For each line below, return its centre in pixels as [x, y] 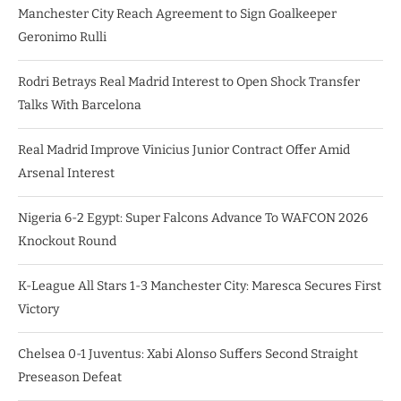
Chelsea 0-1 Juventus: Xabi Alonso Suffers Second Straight [188, 354]
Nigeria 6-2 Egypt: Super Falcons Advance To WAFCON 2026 [193, 218]
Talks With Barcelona [80, 106]
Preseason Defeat [70, 378]
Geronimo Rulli [62, 38]
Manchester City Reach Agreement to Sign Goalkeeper [177, 14]
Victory [38, 310]
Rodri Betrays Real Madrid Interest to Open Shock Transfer [189, 82]
